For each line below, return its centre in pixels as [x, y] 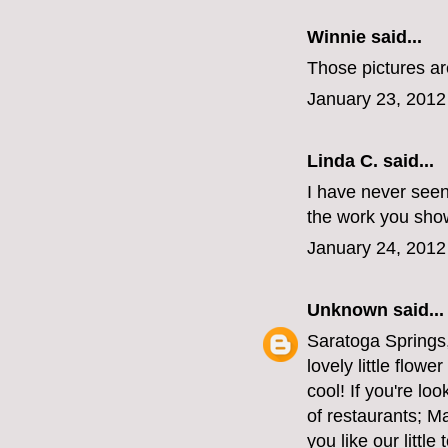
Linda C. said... [370, 161]
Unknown [347, 310]
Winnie [336, 37]
